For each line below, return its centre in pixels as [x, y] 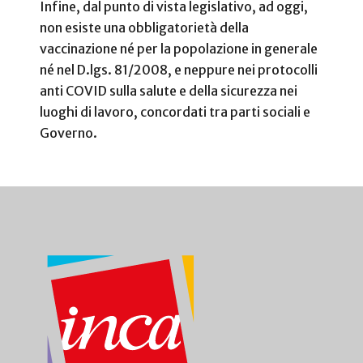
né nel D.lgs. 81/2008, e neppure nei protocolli [179, 69]
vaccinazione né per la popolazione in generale [179, 48]
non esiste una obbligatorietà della [144, 27]
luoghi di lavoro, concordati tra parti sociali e [175, 111]
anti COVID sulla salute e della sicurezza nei [169, 90]
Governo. [68, 132]
